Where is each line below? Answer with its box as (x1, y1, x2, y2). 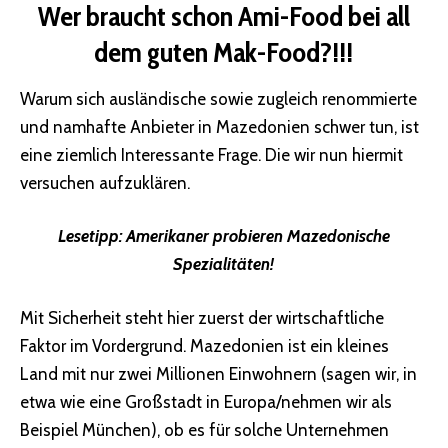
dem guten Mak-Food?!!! (94, 34, 354, 69)
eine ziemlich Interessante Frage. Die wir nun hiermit (20, 144, 403, 165)
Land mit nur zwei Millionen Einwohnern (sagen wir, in (20, 363, 417, 384)
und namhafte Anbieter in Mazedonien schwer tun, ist (20, 116, 419, 137)
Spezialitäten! (173, 254, 275, 275)
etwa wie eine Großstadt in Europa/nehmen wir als (20, 391, 392, 412)
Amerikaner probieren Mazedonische (126, 226, 390, 247)
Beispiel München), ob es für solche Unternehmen (20, 419, 389, 440)
